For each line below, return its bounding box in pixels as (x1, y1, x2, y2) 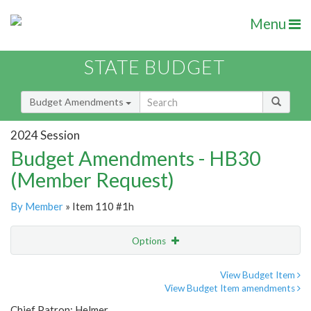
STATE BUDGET (84, 56, 225, 79)
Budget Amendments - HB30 (10, 146, 261, 171)
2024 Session (10, 127, 80, 142)
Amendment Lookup (14, 292, 102, 305)
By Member (10, 200, 63, 213)
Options (132, 235, 168, 247)
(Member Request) (10, 167, 174, 192)
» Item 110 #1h (63, 200, 134, 213)
